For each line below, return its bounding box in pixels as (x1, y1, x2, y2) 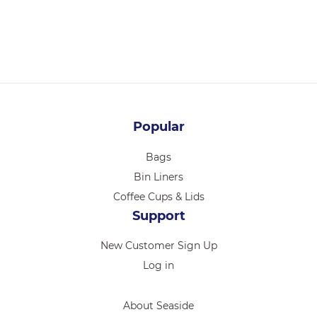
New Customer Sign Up (100, 238, 217, 252)
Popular (132, 119, 185, 135)
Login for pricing (27, 23, 98, 34)
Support (132, 207, 185, 224)
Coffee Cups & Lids (113, 190, 204, 203)
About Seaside (123, 299, 194, 312)
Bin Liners (134, 170, 183, 183)
